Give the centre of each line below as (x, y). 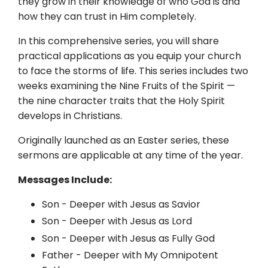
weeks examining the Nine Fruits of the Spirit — (127, 86)
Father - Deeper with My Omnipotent (130, 255)
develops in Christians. (71, 116)
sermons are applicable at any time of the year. (130, 156)
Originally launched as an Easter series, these (124, 141)
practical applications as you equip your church (130, 56)
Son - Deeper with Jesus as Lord (117, 221)
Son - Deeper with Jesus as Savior (121, 205)
